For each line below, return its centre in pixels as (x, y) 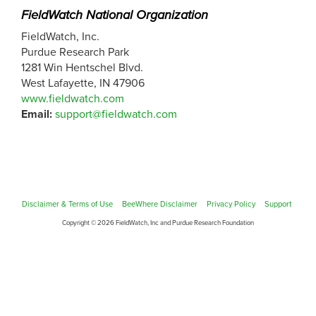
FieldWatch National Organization (115, 15)
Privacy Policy (231, 204)
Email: (37, 115)
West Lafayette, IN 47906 (83, 84)
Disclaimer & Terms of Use (67, 204)
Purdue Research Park (75, 53)
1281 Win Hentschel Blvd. (82, 68)
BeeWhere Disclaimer (159, 204)
